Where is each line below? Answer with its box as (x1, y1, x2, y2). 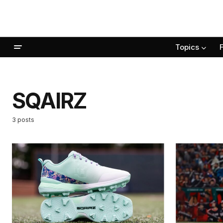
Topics (175, 42, 199, 52)
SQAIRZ (12, 88, 87, 113)
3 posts (12, 116, 34, 123)
